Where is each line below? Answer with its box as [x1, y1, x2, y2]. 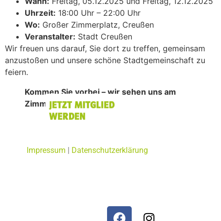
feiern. [5, 67, 28, 77]
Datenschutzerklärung [72, 145, 148, 155]
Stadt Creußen [75, 31, 132, 41]
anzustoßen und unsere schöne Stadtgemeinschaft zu [5, 55, 205, 65]
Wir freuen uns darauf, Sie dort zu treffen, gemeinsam [5, 43, 205, 53]
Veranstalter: [25, 31, 75, 41]
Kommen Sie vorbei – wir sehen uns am [25, 86, 176, 97]
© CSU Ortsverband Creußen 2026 [19, 170, 133, 179]
